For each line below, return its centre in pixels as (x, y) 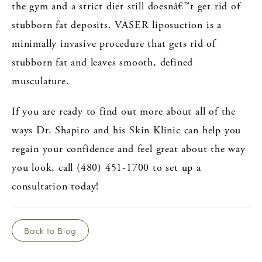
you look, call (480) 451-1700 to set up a (106, 167)
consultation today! (56, 186)
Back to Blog (50, 230)
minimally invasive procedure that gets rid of (114, 43)
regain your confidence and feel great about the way (129, 149)
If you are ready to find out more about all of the (124, 111)
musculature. (41, 81)
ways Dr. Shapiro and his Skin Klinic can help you (127, 130)
